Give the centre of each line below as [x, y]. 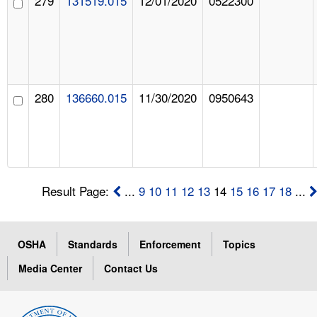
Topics [239, 244]
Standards [93, 244]
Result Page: [77, 190]
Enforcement [170, 244]
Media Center [50, 268]
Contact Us [131, 268]
